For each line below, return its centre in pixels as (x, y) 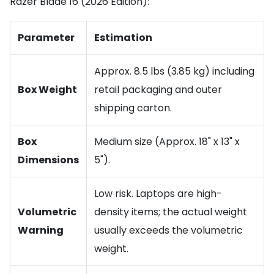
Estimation (123, 38)
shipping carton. (133, 108)
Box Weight (47, 90)
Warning (41, 231)
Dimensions (48, 160)
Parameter (46, 38)
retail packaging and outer (158, 90)
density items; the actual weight (171, 212)
